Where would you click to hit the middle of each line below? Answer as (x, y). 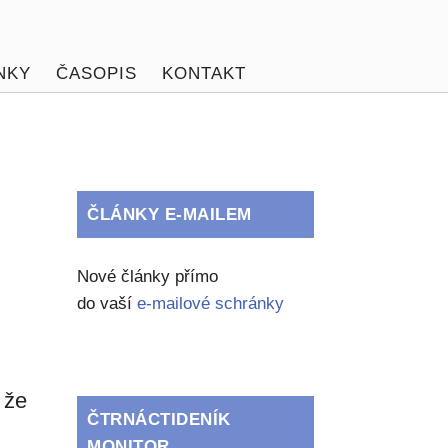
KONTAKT (203, 73)
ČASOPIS (96, 73)
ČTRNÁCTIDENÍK (159, 419)
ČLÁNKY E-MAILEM (169, 214)
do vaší (107, 303)
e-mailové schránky (211, 303)
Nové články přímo (148, 276)
